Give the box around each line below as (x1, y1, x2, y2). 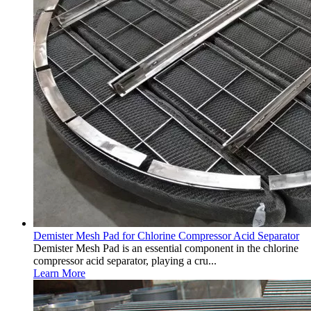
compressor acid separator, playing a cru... (33, 255, 217, 267)
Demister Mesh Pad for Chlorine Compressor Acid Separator (33, 230, 299, 242)
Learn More (33, 267, 85, 279)
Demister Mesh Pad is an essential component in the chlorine (33, 242, 299, 254)
